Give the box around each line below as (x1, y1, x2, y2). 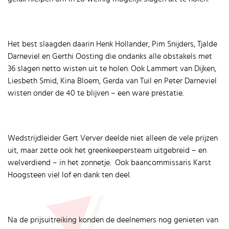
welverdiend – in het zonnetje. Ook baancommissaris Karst (8, 158, 211, 167)
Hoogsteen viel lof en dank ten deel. (8, 171, 131, 179)
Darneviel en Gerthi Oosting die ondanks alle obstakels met (8, 52, 212, 61)
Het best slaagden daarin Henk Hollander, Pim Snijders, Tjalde (8, 40, 217, 49)
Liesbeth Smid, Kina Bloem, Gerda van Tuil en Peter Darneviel (8, 77, 217, 85)
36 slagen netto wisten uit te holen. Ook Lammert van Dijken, (8, 64, 216, 73)
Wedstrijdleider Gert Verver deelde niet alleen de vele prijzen (8, 134, 218, 143)
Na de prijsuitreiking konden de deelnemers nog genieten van (8, 216, 218, 224)
